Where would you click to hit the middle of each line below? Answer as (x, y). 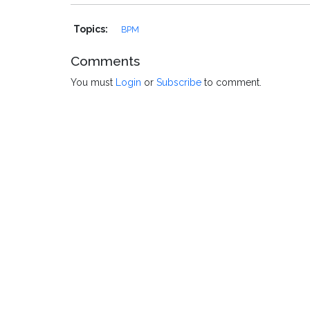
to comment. (231, 83)
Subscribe (179, 83)
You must (93, 83)
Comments (105, 61)
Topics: (92, 29)
